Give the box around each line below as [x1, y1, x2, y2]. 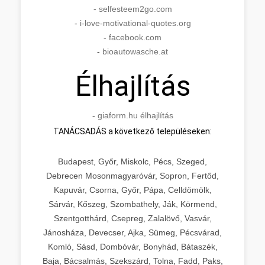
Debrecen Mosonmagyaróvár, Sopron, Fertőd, [46, 171, 219, 180]
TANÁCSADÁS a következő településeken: [53, 127, 212, 136]
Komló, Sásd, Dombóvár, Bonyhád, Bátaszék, [47, 242, 218, 251]
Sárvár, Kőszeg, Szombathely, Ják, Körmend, [48, 199, 217, 209]
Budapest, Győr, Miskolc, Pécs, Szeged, [58, 157, 207, 166]
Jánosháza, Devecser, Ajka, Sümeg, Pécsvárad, [43, 228, 222, 237]
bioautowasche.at [102, 47, 168, 56]
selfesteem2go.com [98, 4, 172, 14]
